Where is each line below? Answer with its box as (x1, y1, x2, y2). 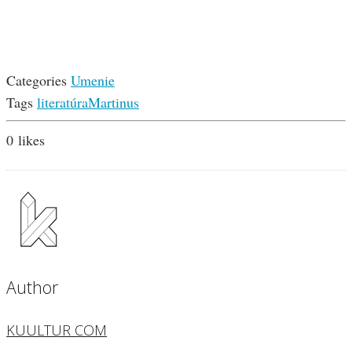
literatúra (37, 93, 88, 112)
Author (6, 276, 58, 299)
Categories (6, 71, 67, 90)
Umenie (71, 71, 115, 90)
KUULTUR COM (6, 321, 107, 340)
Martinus (88, 93, 139, 112)
